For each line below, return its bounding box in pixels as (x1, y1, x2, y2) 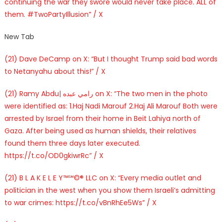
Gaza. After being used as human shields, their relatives (4, 125, 196, 136)
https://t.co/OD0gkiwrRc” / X (4, 150, 104, 161)
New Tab (4, 31, 34, 42)
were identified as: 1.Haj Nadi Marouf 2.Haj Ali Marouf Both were (4, 101, 218, 111)
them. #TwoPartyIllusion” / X (4, 9, 103, 19)
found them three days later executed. (4, 138, 140, 148)
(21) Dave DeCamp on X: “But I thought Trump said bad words (4, 54, 218, 64)
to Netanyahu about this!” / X (4, 66, 106, 76)
